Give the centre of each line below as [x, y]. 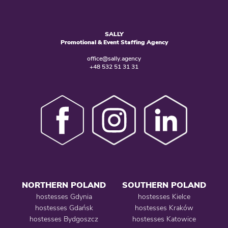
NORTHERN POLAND [64, 185]
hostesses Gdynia [64, 197]
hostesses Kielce [164, 197]
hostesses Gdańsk [64, 208]
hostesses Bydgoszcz [64, 219]
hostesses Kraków [164, 208]
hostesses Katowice [164, 219]
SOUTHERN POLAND [164, 185]
